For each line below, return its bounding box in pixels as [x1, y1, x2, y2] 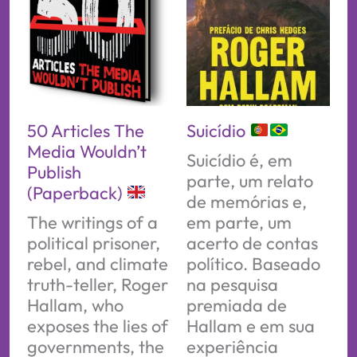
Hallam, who [26, 293, 124, 316]
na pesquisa [186, 273, 278, 296]
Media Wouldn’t [26, 139, 147, 163]
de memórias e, [186, 190, 307, 213]
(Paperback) [26, 181, 127, 204]
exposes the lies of [26, 314, 168, 337]
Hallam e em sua [186, 314, 315, 337]
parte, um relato [186, 169, 313, 192]
